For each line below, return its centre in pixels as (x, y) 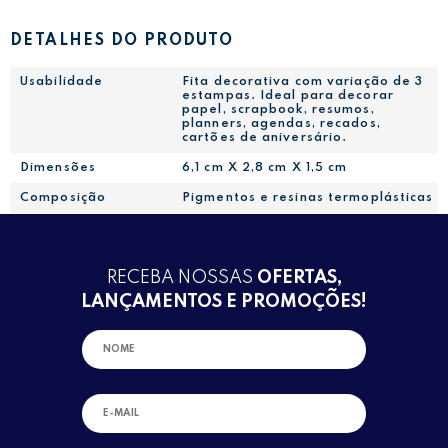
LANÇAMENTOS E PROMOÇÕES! (224, 301)
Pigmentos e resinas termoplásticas (308, 198)
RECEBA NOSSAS (181, 277)
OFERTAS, (299, 277)
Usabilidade (62, 82)
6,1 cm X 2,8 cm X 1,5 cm (265, 168)
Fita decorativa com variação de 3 (303, 82)
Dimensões (58, 168)
